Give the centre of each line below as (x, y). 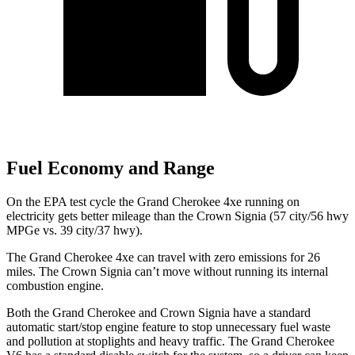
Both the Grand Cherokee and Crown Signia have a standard (158, 312)
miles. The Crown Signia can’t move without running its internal (167, 271)
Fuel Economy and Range (111, 168)
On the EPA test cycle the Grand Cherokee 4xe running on (153, 201)
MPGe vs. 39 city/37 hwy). (74, 230)
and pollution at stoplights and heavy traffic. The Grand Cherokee (170, 341)
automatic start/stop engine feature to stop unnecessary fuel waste (168, 326)
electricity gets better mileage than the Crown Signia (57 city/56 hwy (177, 216)
